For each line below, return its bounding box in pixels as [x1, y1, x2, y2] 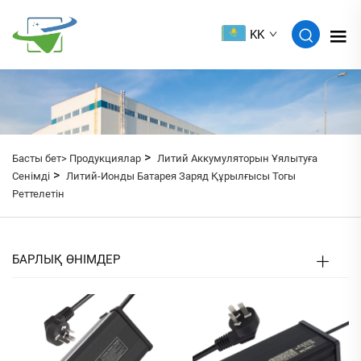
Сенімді [12, 170, 50, 183]
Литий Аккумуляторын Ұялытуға [157, 152, 317, 165]
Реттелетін [12, 188, 64, 201]
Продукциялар [69, 152, 141, 165]
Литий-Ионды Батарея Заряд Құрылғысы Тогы [66, 170, 296, 183]
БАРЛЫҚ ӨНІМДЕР [12, 252, 120, 268]
